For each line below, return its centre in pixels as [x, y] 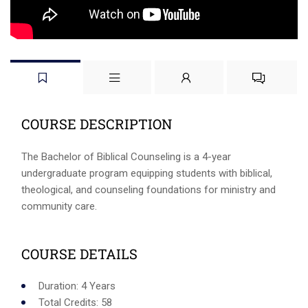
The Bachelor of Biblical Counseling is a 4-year [126, 156]
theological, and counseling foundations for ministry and [148, 189]
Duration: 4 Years [77, 286]
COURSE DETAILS [79, 253]
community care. [59, 206]
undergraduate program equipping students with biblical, [147, 173]
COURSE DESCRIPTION [97, 124]
